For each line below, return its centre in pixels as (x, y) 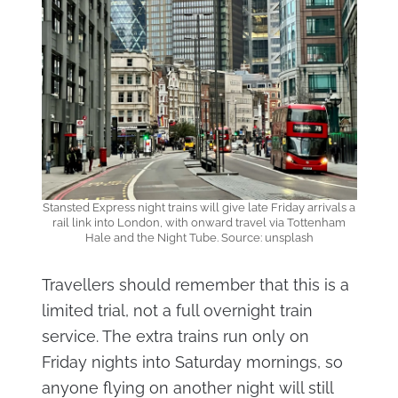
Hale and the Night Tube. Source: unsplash (199, 237)
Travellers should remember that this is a (195, 284)
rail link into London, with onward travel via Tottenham (199, 222)
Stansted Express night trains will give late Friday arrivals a (199, 207)
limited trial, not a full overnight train (177, 310)
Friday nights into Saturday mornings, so (192, 362)
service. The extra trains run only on (175, 336)
